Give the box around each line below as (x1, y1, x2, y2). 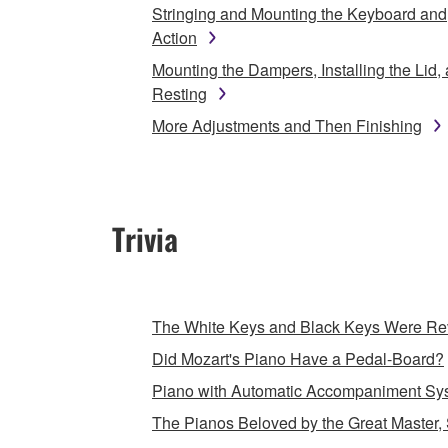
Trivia (112, 216, 178, 262)
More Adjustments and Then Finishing (152, 114, 422, 138)
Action (152, 26, 197, 50)
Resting (152, 82, 207, 106)
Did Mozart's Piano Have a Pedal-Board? (152, 347, 444, 371)
